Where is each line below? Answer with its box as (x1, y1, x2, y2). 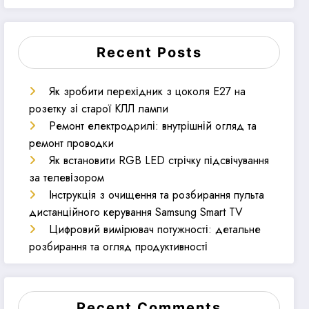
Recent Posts (96, 44, 202, 61)
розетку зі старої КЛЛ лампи (29, 101, 169, 117)
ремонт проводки (29, 135, 114, 152)
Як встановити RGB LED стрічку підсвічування (49, 152, 270, 169)
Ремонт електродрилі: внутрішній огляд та (49, 118, 257, 134)
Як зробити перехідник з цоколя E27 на (49, 83, 246, 100)
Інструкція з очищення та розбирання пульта (49, 187, 265, 203)
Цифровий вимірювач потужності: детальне (49, 221, 261, 238)
